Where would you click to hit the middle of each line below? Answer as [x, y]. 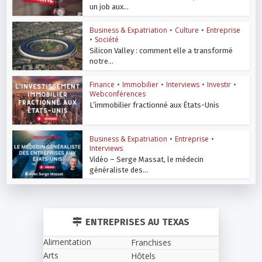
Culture [187, 30]
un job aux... [109, 7]
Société [107, 40]
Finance [102, 84]
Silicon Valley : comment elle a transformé [161, 51]
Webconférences [118, 94]
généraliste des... [119, 170]
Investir [219, 84]
